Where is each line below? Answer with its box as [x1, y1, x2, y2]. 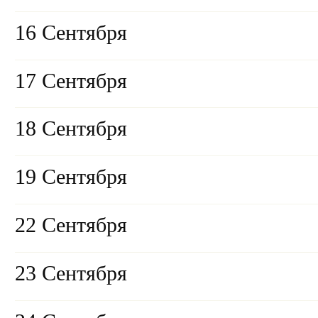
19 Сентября [15, 165, 127, 190]
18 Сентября [15, 116, 127, 141]
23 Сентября [15, 261, 127, 285]
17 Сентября [15, 68, 127, 93]
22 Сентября [15, 213, 127, 238]
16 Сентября [15, 20, 127, 45]
